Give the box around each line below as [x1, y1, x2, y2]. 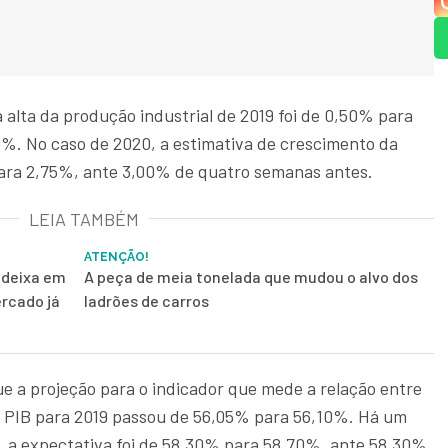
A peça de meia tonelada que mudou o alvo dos [84, 266, 418, 286]
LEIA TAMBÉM [29, 207, 139, 230]
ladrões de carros [84, 290, 209, 310]
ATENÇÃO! [84, 249, 149, 264]
